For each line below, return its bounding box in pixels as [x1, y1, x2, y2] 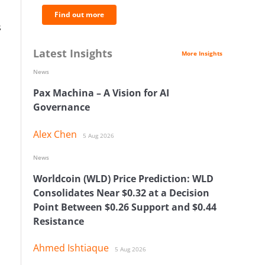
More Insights [182, 49, 222, 57]
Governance [33, 101, 90, 114]
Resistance [33, 214, 84, 228]
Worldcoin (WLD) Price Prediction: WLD [33, 172, 214, 185]
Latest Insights [33, 46, 112, 60]
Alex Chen [33, 127, 77, 141]
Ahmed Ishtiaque [33, 241, 109, 255]
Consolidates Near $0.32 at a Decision [33, 186, 209, 199]
